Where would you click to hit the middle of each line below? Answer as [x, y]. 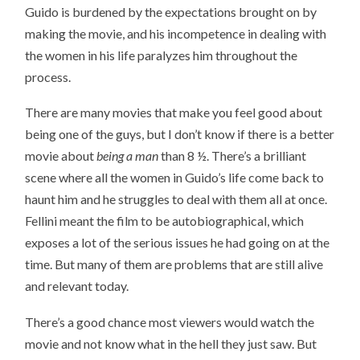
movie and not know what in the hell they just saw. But [171, 343]
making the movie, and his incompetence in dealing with [176, 33]
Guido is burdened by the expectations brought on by [171, 11]
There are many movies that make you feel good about [174, 112]
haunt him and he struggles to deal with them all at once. [176, 199]
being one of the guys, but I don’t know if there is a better [180, 134]
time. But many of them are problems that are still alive [174, 264]
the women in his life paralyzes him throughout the [162, 55]
